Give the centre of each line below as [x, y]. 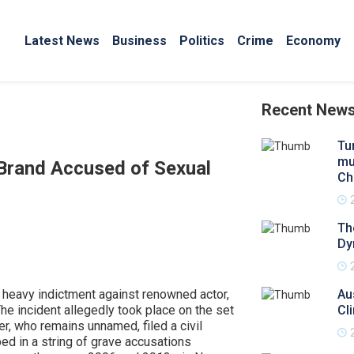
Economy [313, 40]
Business [139, 40]
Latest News [62, 40]
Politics [202, 40]
